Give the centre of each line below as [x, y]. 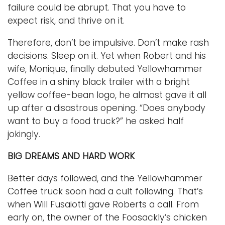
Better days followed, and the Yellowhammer [105, 178]
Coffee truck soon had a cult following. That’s [105, 191]
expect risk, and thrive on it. [67, 20]
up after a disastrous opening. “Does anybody [106, 108]
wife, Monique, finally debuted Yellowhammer [105, 69]
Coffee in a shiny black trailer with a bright [99, 82]
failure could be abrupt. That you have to [98, 7]
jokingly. [25, 134]
